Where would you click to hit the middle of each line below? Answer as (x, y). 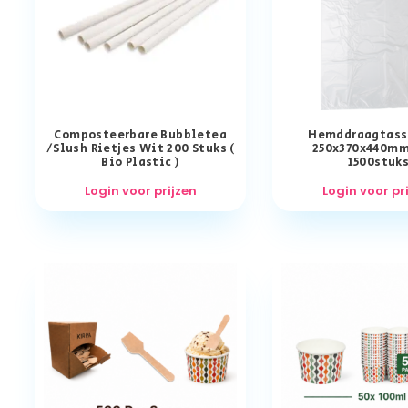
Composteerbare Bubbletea (141, 135)
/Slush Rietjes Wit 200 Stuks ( (140, 148)
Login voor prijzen (140, 190)
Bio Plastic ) (141, 162)
